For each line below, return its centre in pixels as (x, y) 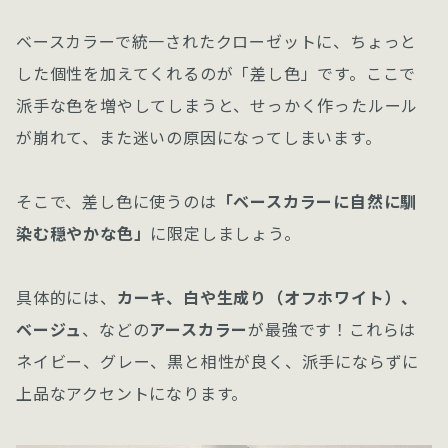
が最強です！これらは (332, 329)
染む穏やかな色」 (83, 233)
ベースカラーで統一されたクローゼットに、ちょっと (217, 41)
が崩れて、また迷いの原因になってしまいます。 (199, 137)
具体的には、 (66, 297)
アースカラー (199, 329)
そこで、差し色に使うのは (116, 201)
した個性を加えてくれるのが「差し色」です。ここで (216, 73)
